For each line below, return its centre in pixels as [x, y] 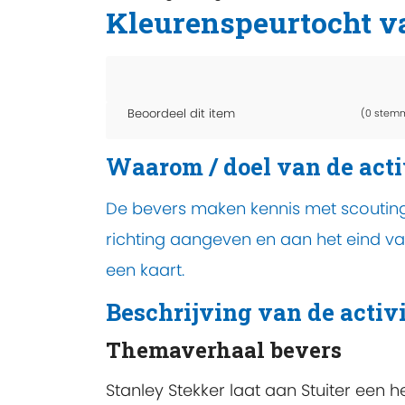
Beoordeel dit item [181, 114]
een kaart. [145, 269]
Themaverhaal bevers [224, 350]
